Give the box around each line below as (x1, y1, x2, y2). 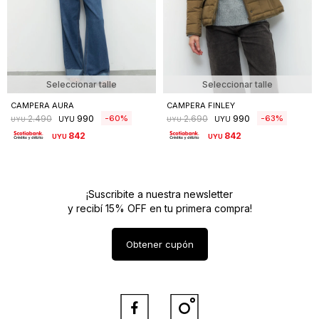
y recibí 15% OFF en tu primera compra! (67, 202, 252, 214)
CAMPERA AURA (11, 100, 74, 110)
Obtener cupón (125, 238, 194, 250)
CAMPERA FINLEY (167, 100, 235, 110)
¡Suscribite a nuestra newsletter (86, 187, 233, 200)
